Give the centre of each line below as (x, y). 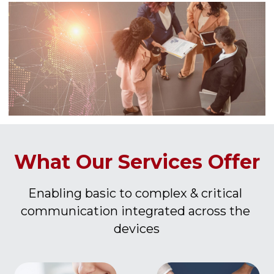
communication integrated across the (135, 211)
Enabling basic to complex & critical (135, 193)
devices (137, 229)
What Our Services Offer (137, 162)
